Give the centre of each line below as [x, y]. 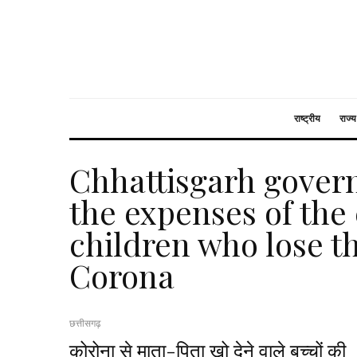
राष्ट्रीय [307, 118]
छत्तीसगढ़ [85, 323]
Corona [122, 275]
